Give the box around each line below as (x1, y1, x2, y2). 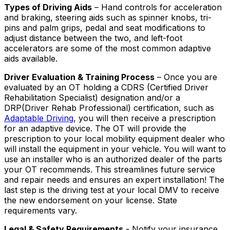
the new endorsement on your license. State (4, 195, 177, 205)
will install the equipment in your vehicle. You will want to (4, 143, 226, 154)
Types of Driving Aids (4, 2, 92, 12)
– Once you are (155, 71, 217, 82)
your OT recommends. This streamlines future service (4, 164, 215, 175)
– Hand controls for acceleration (92, 2, 222, 12)
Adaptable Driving (4, 112, 73, 123)
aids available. (4, 53, 57, 64)
